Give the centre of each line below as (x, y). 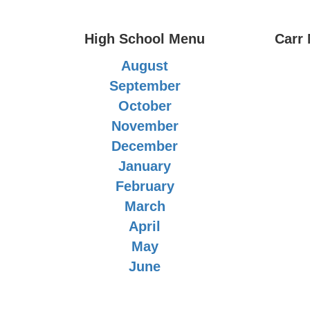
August (145, 66)
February (145, 186)
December (145, 146)
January (145, 166)
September (145, 86)
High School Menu (145, 39)
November (145, 126)
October (145, 106)
